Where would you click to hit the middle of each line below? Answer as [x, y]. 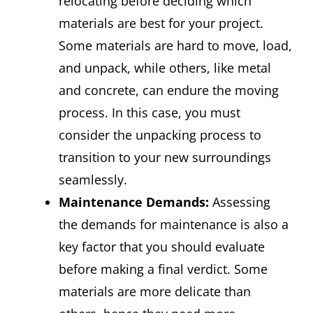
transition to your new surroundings [165, 157]
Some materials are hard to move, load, [175, 45]
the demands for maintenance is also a [174, 224]
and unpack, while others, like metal [165, 67]
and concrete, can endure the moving [169, 90]
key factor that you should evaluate [162, 246]
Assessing [240, 202]
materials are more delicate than [155, 291]
